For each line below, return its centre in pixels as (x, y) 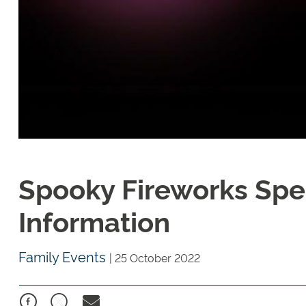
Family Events (64, 256)
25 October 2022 (157, 258)
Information (94, 221)
